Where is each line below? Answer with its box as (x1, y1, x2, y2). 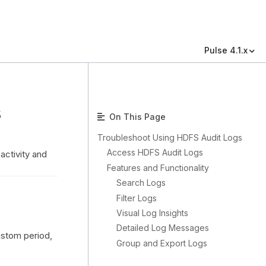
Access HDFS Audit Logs (107, 147, 203, 158)
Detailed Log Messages (116, 223, 209, 233)
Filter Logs (116, 192, 157, 203)
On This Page (107, 112, 166, 122)
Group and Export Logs (116, 237, 207, 248)
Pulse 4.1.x (204, 45, 248, 55)
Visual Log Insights (116, 207, 188, 218)
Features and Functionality (107, 162, 209, 173)
